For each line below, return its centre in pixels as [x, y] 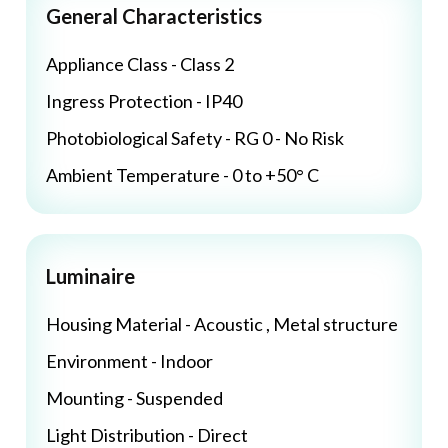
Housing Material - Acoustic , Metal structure [222, 324]
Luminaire [90, 276]
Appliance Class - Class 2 [140, 64]
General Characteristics [154, 16]
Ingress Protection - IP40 [144, 101]
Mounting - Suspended [134, 398]
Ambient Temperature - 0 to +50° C [182, 175]
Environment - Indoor [129, 361]
